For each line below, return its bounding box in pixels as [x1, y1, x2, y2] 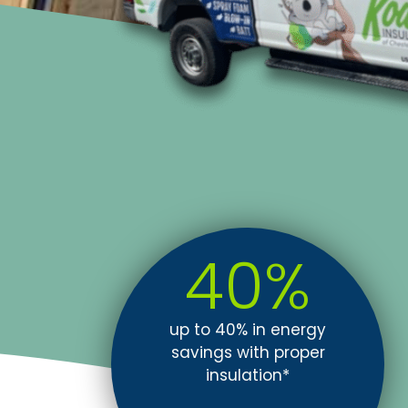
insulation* [206, 364, 290, 387]
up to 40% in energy [169, 319, 326, 342]
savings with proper [170, 342, 325, 364]
